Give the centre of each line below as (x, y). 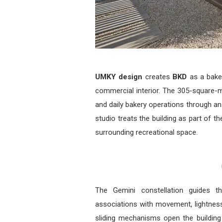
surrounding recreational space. (146, 132)
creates (158, 77)
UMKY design (119, 77)
